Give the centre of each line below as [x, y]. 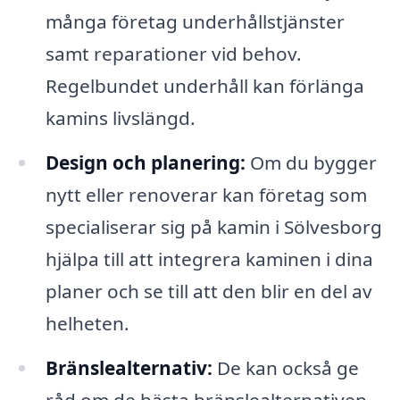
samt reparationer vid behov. [173, 53]
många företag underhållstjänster [195, 21]
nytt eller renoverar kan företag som [206, 194]
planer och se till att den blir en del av [208, 291]
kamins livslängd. [120, 117]
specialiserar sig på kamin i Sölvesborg [213, 226]
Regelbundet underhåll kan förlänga [204, 85]
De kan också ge [285, 367]
